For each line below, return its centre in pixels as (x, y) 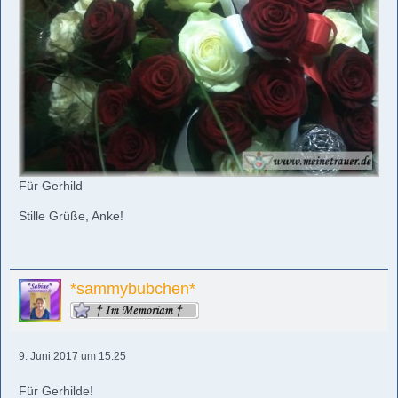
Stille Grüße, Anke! (71, 215)
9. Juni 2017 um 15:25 (72, 356)
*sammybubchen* (133, 288)
